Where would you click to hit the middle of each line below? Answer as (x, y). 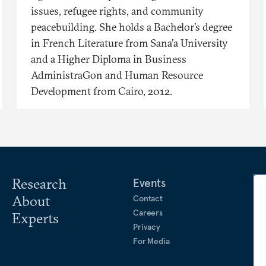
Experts (35, 218)
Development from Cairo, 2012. (102, 91)
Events (149, 183)
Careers (148, 212)
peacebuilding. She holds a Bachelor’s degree (132, 27)
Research (39, 183)
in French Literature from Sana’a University (129, 43)
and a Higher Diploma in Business (109, 59)
